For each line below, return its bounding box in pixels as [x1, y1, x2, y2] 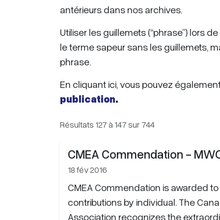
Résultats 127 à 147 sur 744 [60, 119, 155, 130]
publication [60, 93, 115, 105]
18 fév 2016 [68, 164, 107, 175]
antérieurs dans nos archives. [60, 3, 182, 15]
